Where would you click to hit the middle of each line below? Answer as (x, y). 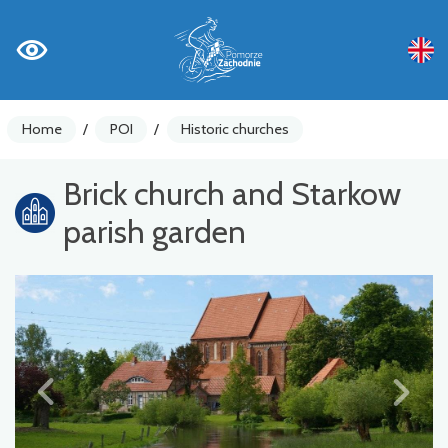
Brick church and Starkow (232, 193)
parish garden (154, 231)
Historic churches (234, 128)
